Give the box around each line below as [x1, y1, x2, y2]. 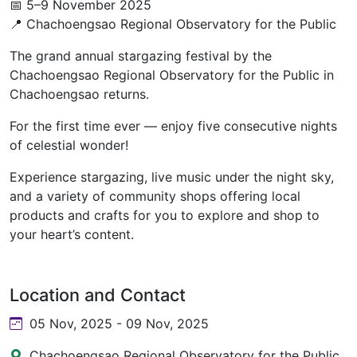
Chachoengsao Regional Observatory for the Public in [10, 67, 334, 83]
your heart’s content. [10, 226, 134, 242]
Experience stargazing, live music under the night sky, [10, 169, 334, 185]
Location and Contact [10, 284, 186, 305]
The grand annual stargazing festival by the [10, 48, 272, 64]
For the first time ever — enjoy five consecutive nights [10, 118, 337, 134]
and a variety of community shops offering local [10, 188, 300, 204]
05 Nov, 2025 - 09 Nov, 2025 [25, 316, 209, 331]
